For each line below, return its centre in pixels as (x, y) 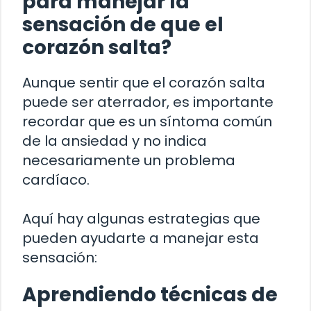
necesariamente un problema (129, 161)
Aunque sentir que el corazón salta (144, 83)
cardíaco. (56, 180)
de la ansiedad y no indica (115, 141)
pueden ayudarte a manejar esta (141, 238)
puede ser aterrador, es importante (148, 102)
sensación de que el (123, 25)
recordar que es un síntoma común (147, 122)
